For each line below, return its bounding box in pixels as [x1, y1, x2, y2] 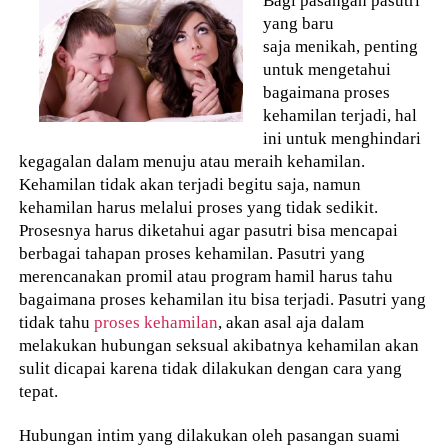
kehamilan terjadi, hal [262, 104, 417, 125]
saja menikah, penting [262, 35, 418, 56]
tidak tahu [19, 311, 95, 332]
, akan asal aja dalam [218, 311, 365, 332]
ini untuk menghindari [262, 127, 421, 148]
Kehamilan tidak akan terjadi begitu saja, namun [19, 173, 362, 194]
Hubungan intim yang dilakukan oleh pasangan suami [19, 425, 401, 446]
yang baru [262, 12, 334, 33]
